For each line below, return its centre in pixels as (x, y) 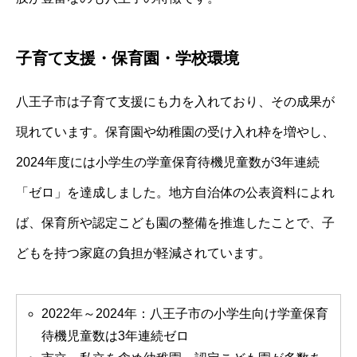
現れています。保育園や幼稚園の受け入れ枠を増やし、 (175, 131)
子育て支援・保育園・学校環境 (127, 58)
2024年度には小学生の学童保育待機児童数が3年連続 (168, 162)
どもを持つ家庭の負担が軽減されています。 (143, 253)
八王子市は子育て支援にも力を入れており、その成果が (175, 101)
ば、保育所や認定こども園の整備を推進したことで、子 (175, 222)
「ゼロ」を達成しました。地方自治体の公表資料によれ (175, 192)
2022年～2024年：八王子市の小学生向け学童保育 (184, 313)
